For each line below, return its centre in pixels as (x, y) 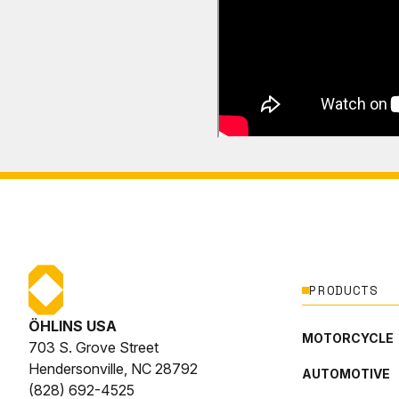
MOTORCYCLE (348, 338)
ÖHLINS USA (73, 326)
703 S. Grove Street (94, 347)
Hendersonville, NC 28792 (113, 369)
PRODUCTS (344, 290)
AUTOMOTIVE (346, 373)
